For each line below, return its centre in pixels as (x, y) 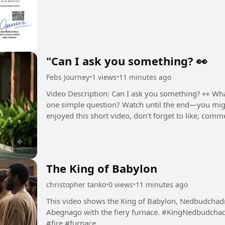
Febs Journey (68, 77)
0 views (121, 185)
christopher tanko (76, 185)
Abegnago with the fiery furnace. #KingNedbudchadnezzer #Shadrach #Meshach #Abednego (104, 212)
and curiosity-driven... (84, 127)
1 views (104, 77)
